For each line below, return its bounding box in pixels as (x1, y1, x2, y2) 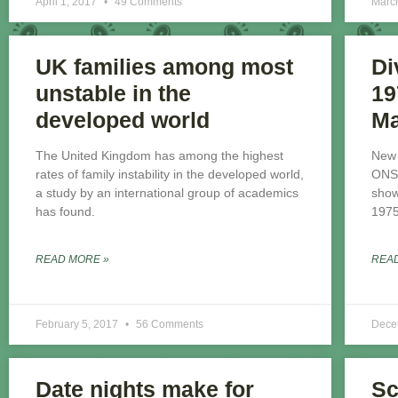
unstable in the (36, 81, 191, 107)
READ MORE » (36, 253, 109, 267)
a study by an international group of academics (36, 186, 298, 201)
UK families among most (36, 54, 293, 80)
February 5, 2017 (36, 318, 121, 331)
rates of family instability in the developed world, (36, 167, 304, 182)
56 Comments (136, 318, 203, 331)
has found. (36, 204, 95, 219)
